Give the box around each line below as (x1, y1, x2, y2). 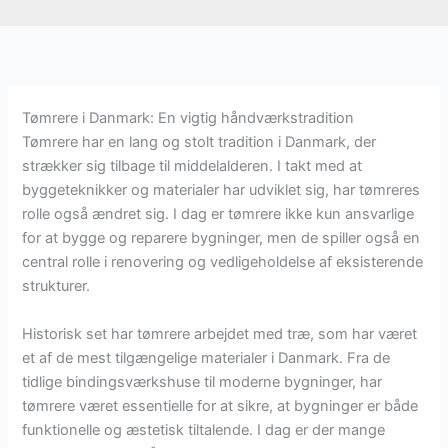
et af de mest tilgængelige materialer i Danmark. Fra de (22, 348, 391, 367)
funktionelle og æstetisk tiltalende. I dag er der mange (22, 420, 386, 439)
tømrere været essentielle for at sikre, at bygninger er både (22, 396, 419, 415)
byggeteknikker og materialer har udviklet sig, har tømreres (22, 181, 421, 200)
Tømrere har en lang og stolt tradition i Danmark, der (22, 133, 377, 152)
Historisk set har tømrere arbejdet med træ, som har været (22, 324, 418, 343)
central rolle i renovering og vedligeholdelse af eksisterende (22, 253, 424, 272)
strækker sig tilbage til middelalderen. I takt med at (22, 157, 363, 176)
